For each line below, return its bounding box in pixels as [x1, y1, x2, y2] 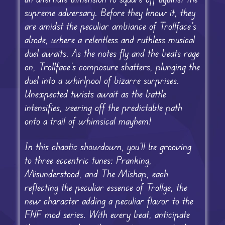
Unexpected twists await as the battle [24, 87, 166, 100]
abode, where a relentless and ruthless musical [24, 33, 195, 46]
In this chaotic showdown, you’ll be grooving [24, 140, 191, 153]
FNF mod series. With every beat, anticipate [24, 207, 190, 220]
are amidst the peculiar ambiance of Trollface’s [24, 19, 196, 32]
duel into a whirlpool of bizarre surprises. [24, 73, 179, 86]
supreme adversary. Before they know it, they [24, 6, 195, 19]
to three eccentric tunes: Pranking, [24, 153, 152, 166]
